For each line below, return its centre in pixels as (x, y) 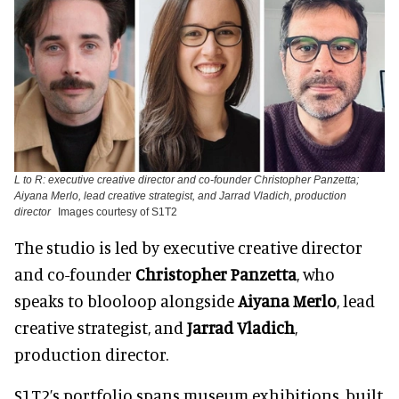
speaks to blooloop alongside (126, 301)
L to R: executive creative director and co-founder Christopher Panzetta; (187, 180)
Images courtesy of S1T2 (118, 212)
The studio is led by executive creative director (188, 248)
